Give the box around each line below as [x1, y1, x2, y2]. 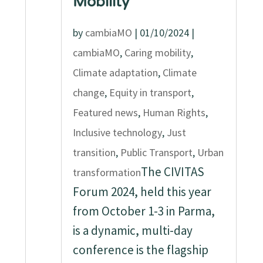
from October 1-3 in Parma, [73, 203, 215, 219]
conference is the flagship [73, 242, 209, 258]
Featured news [73, 106, 139, 119]
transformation [73, 166, 141, 179]
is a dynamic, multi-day [73, 222, 193, 238]
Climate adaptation [73, 66, 159, 79]
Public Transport [120, 146, 193, 159]
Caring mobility [124, 46, 191, 59]
